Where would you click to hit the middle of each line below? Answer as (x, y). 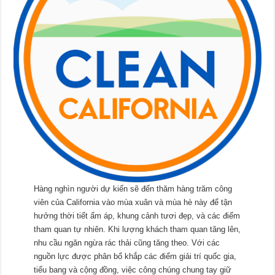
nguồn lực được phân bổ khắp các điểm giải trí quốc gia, (135, 256)
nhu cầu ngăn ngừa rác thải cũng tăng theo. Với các (126, 242)
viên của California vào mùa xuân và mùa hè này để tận (133, 202)
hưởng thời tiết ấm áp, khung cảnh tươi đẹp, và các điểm (137, 215)
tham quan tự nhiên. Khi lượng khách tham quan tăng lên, (137, 229)
